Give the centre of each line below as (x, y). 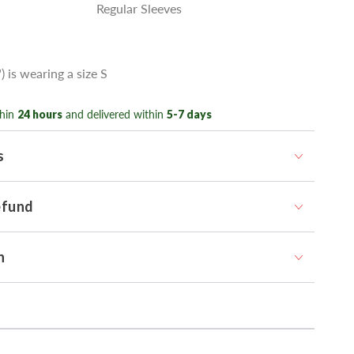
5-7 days (189, 114)
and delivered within (113, 114)
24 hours (40, 114)
